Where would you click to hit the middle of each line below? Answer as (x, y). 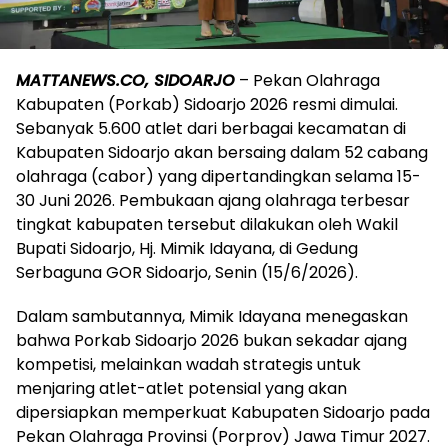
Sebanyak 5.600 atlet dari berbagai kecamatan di (211, 128)
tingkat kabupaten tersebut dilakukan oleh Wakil (207, 224)
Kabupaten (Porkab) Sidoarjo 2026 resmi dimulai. (207, 104)
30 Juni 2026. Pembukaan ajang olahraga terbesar (213, 200)
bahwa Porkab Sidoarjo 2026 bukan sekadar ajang (211, 340)
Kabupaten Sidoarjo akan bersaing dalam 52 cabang (222, 152)
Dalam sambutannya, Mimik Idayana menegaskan (212, 316)
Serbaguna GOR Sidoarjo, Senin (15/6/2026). (187, 272)
